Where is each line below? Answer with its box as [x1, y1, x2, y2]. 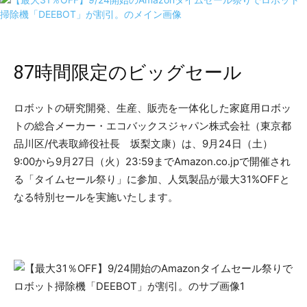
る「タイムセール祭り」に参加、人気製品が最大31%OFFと [14, 173, 290, 186]
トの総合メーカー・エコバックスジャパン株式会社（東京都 [14, 119, 291, 133]
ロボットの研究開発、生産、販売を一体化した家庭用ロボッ [14, 101, 291, 115]
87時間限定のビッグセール [14, 62, 242, 84]
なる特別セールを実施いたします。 [14, 191, 178, 204]
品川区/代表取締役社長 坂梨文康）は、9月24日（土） [14, 137, 273, 151]
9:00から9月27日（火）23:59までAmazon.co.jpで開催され [14, 155, 291, 169]
